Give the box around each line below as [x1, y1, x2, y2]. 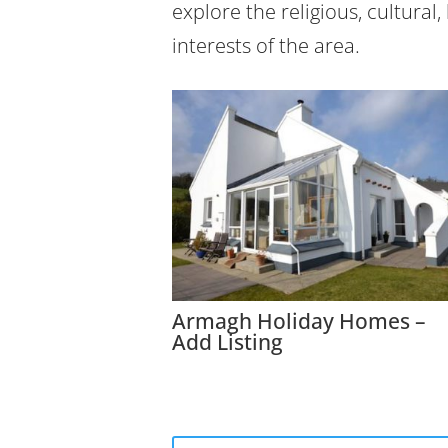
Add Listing [172, 328, 283, 357]
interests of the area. [172, 31, 360, 59]
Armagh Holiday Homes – [172, 307, 426, 336]
